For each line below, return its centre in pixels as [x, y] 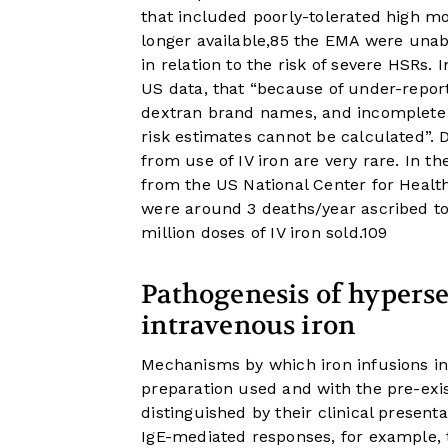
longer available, [206, 40]
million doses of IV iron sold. [251, 232]
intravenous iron [248, 325]
